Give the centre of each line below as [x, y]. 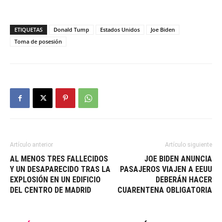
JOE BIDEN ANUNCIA [178, 159]
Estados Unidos [120, 29]
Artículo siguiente [189, 144]
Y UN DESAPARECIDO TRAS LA [60, 169]
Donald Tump [71, 29]
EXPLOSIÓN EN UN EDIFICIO [55, 179]
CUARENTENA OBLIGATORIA [165, 190]
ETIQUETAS [28, 29]
